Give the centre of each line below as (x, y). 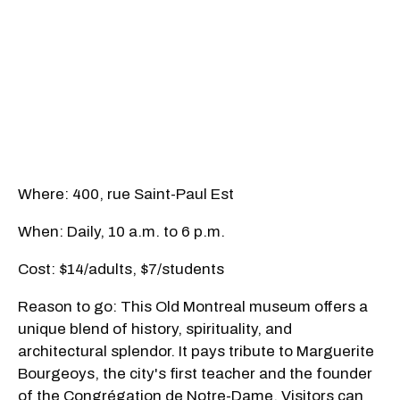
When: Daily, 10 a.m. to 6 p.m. (121, 232)
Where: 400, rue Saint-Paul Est (126, 195)
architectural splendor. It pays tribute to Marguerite (196, 352)
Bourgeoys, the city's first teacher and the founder (195, 374)
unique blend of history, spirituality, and (155, 329)
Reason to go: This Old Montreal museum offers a (193, 307)
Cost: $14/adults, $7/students (121, 270)
